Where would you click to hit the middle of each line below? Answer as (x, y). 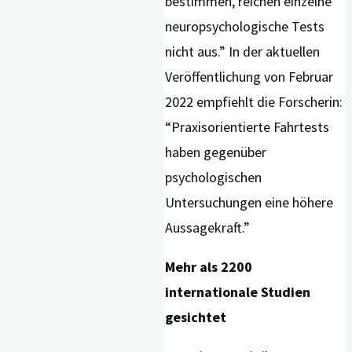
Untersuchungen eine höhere (249, 203)
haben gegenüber (216, 152)
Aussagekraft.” (208, 228)
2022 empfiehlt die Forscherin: (254, 102)
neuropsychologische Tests (245, 27)
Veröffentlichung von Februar (249, 77)
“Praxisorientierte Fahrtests (247, 127)
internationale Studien (238, 292)
